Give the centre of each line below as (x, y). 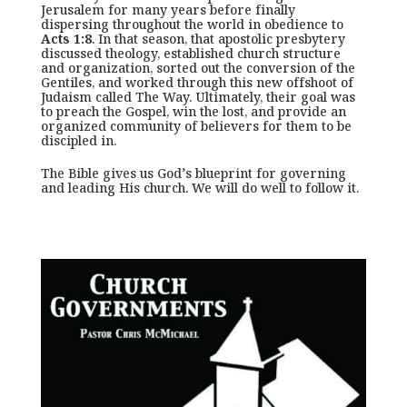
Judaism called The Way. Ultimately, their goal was (198, 97)
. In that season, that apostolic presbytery (218, 39)
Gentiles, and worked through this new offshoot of (197, 82)
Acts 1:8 (66, 39)
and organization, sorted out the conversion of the (198, 68)
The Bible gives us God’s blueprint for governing (193, 173)
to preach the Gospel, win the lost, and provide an (193, 111)
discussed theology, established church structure (190, 53)
